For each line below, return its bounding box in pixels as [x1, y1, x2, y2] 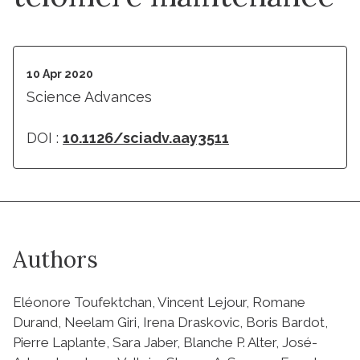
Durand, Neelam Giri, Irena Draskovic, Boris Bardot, [13, 313, 328, 330]
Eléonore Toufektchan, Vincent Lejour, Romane [13, 293, 305, 310]
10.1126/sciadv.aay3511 [63, 129, 229, 146]
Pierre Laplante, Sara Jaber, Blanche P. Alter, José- [13, 333, 317, 350]
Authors [13, 244, 98, 274]
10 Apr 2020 [27, 67, 93, 80]
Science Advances [27, 88, 152, 105]
